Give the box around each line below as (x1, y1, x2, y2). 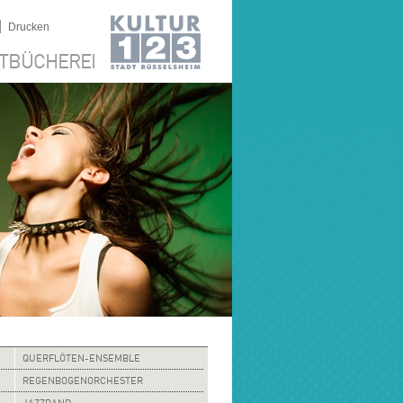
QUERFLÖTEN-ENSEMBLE (22, 354, 140, 364)
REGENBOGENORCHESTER (22, 377, 143, 387)
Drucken (8, 21, 49, 33)
